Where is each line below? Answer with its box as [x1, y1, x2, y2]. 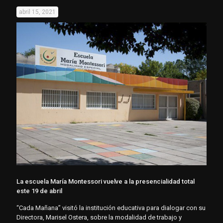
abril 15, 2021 [19, 8, 56, 16]
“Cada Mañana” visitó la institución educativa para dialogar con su [16, 204, 206, 212]
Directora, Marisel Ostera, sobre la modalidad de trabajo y [16, 213, 182, 221]
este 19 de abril [16, 187, 62, 195]
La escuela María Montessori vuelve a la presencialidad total [16, 177, 195, 185]
